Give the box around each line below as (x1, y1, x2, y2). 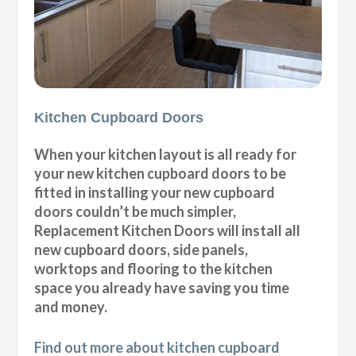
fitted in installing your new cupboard (34, 183, 276, 201)
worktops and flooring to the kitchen (34, 259, 273, 277)
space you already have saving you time (34, 278, 290, 296)
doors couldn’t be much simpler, (34, 202, 237, 220)
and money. (34, 297, 108, 315)
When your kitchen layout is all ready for (34, 145, 297, 163)
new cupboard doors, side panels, (34, 240, 249, 258)
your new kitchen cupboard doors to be (34, 164, 287, 182)
